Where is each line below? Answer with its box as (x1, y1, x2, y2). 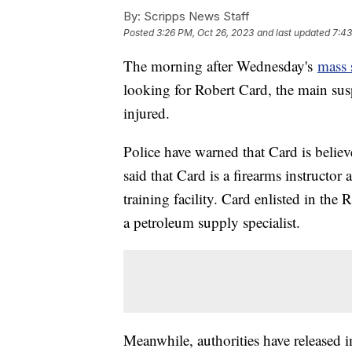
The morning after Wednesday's (123, 56, 317, 76)
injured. (123, 103, 174, 123)
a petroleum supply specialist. (123, 212, 300, 233)
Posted (123, 27, 156, 39)
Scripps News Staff (141, 9, 250, 24)
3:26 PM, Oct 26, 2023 (156, 27, 254, 39)
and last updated (257, 27, 330, 39)
